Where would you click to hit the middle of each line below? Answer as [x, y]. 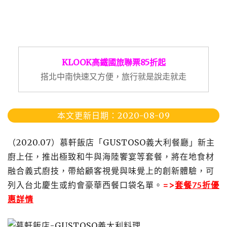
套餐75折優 [197, 185]
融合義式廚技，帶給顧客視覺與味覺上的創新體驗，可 [111, 171]
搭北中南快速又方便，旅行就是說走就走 [113, 77]
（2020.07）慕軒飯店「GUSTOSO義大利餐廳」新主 [111, 142]
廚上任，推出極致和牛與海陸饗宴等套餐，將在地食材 [111, 157]
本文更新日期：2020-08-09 [113, 116]
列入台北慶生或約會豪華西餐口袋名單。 [85, 185]
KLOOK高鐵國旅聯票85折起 [113, 62]
